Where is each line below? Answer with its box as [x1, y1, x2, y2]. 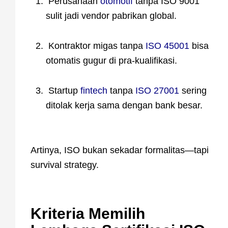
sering [179, 85, 207, 96]
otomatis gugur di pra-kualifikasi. [46, 55, 177, 66]
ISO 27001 [135, 85, 179, 96]
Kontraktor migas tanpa [46, 40, 146, 51]
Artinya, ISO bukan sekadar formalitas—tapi [31, 145, 209, 155]
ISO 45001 [146, 40, 189, 51]
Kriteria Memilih [31, 205, 145, 222]
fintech [80, 85, 107, 96]
